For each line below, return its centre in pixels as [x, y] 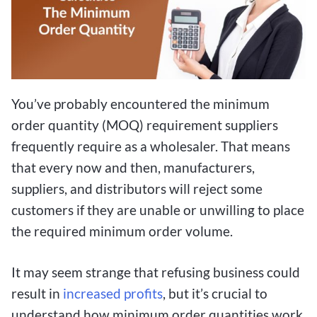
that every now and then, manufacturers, [133, 167]
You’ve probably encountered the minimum [140, 103]
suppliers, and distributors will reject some [137, 188]
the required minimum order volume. [122, 231]
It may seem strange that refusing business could [156, 272]
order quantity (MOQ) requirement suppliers [145, 125]
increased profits [113, 294]
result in [37, 294]
